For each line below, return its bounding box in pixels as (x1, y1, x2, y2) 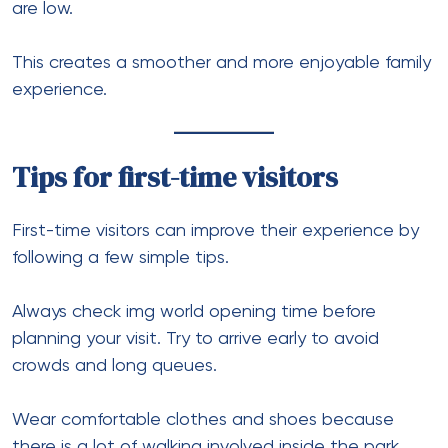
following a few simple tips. (12, 248, 229, 267)
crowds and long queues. (12, 356, 217, 375)
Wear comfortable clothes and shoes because (12, 410, 394, 429)
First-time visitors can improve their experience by (12, 221, 419, 240)
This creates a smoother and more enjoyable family (12, 53, 431, 72)
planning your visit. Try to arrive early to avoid (12, 329, 379, 348)
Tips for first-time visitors (12, 157, 338, 196)
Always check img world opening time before (12, 302, 376, 321)
